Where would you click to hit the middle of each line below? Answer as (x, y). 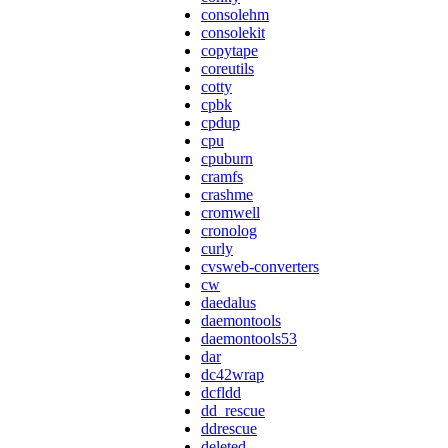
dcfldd (221, 393)
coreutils (227, 69)
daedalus (228, 303)
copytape (229, 51)
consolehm (235, 15)
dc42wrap (232, 375)
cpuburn (227, 159)
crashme (227, 195)
